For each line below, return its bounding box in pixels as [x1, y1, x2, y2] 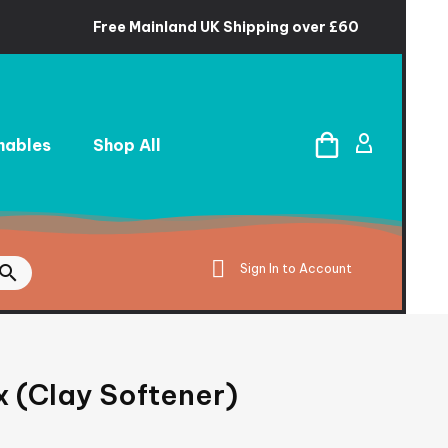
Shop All [92, 134, 161, 155]
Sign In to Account [239, 261, 352, 276]
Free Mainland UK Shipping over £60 [92, 18, 359, 36]
